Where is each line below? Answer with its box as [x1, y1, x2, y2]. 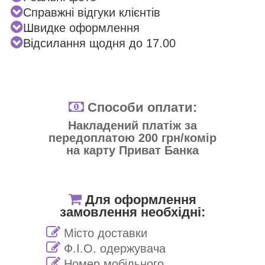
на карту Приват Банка [66, 143, 199, 157]
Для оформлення [82, 192, 196, 207]
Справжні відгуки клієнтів [23, 5, 160, 19]
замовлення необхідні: [60, 204, 205, 219]
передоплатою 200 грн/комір [49, 131, 216, 144]
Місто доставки [60, 226, 147, 240]
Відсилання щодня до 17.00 [23, 36, 176, 50]
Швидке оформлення [23, 21, 140, 34]
